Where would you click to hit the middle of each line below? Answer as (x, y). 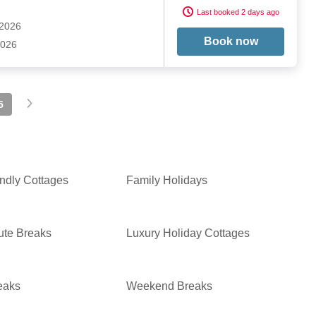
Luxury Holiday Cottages (188, 233)
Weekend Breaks (170, 286)
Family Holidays (167, 181)
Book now (231, 42)
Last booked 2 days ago (238, 12)
